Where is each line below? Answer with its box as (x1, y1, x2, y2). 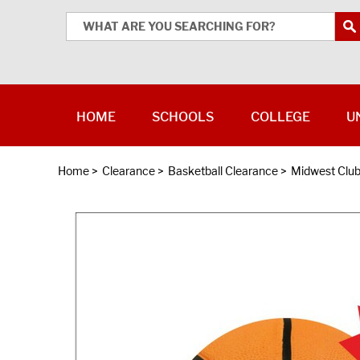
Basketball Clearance (168, 164, 278, 178)
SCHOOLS (152, 109, 215, 125)
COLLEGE (250, 109, 310, 125)
